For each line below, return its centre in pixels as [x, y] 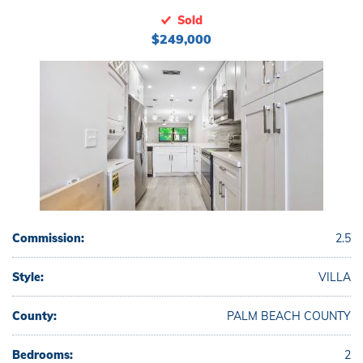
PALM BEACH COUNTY [289, 316]
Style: [28, 277]
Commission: [48, 238]
